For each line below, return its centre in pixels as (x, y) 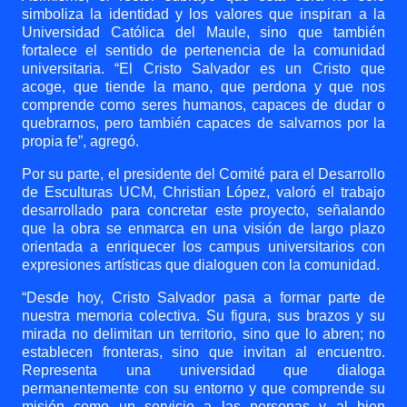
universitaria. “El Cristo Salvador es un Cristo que (203, 69)
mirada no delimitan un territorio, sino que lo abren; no (203, 334)
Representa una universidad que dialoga (203, 370)
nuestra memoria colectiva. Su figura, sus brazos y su (203, 316)
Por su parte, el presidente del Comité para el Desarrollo (203, 174)
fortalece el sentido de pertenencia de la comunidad (203, 50)
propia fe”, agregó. (80, 141)
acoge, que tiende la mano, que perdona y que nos (203, 87)
